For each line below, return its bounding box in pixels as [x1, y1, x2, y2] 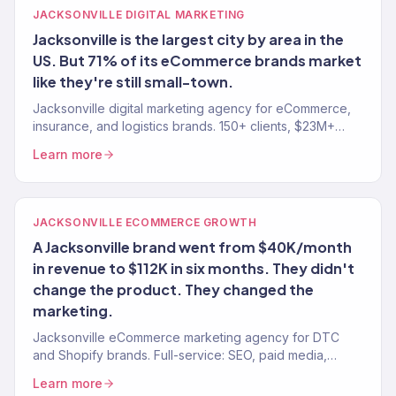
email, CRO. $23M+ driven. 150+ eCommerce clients [33, 365, 332, 380]
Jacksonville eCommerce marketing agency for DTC [33, 330, 339, 345]
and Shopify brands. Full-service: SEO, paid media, [33, 347, 327, 362]
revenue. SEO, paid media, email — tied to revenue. [33, 136, 333, 151]
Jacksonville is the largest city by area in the [33, 30, 344, 49]
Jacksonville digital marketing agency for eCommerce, [33, 101, 351, 116]
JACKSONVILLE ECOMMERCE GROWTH [33, 216, 257, 229]
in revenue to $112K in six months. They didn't [33, 259, 354, 278]
